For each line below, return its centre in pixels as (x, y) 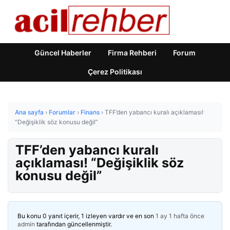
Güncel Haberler (63, 53)
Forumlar (62, 112)
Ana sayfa (29, 112)
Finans (90, 112)
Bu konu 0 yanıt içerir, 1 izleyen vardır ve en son (87, 216)
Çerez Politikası (115, 72)
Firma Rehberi (132, 53)
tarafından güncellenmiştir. (73, 224)
